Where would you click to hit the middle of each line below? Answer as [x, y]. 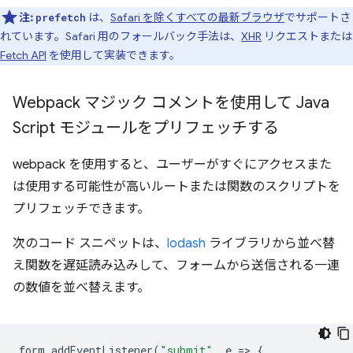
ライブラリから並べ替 [270, 243]
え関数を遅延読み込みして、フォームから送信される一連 [176, 266]
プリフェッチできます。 [81, 209]
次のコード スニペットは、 [90, 243]
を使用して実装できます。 [113, 55]
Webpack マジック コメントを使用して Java [171, 103]
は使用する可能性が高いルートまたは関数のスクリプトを [176, 187]
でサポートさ [318, 17]
